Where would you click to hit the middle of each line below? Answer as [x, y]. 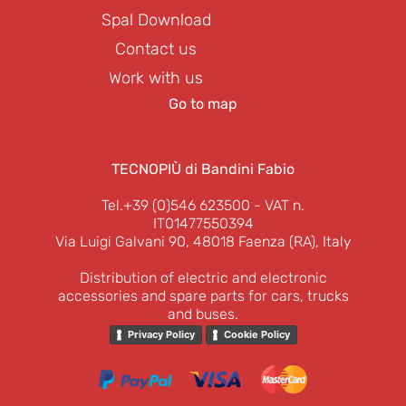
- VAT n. [277, 206]
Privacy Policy [161, 335]
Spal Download [156, 20]
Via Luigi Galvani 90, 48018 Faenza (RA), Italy [203, 242]
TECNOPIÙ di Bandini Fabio [203, 169]
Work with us [156, 78]
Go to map [203, 104]
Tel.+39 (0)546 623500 [176, 206]
